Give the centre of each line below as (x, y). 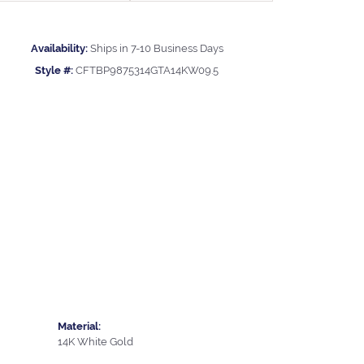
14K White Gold (95, 341)
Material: (79, 326)
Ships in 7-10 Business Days (156, 48)
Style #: (54, 70)
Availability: (59, 48)
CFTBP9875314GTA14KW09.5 (147, 70)
